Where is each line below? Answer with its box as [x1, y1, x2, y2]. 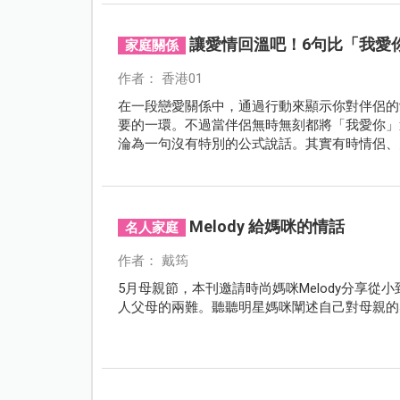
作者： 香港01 [117, 70, 203, 87]
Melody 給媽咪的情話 [188, 216, 345, 236]
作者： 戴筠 [117, 252, 188, 269]
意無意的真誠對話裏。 [117, 154, 252, 171]
